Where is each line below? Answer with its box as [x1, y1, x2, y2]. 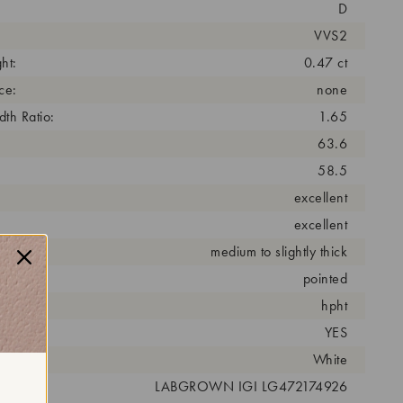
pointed [302, 268, 347, 288]
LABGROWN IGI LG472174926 [155, 376, 347, 396]
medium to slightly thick [210, 241, 347, 261]
